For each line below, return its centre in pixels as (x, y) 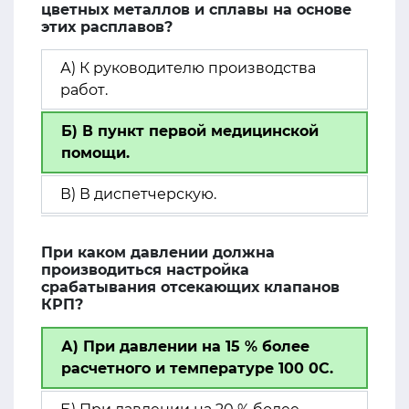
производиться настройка (145, 270)
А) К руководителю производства (188, 68)
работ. (84, 90)
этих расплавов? (107, 27)
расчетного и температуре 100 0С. (197, 368)
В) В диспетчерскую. (138, 194)
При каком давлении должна (158, 252)
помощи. (95, 153)
